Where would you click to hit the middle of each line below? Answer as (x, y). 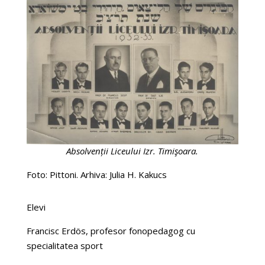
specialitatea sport (64, 245)
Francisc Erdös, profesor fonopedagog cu (111, 230)
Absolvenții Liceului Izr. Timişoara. (132, 151)
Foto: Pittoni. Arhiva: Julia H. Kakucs (96, 174)
